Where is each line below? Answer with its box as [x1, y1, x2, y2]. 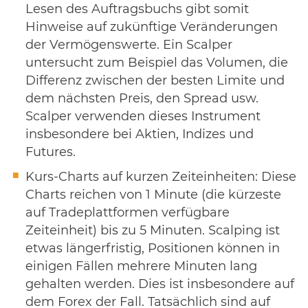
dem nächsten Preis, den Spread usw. [25, 92, 258, 105]
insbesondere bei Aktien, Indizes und [25, 128, 254, 141]
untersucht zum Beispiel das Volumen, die [25, 56, 288, 69]
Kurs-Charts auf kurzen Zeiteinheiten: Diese [25, 170, 296, 184]
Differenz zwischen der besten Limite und [25, 74, 285, 87]
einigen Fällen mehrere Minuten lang [25, 260, 257, 273]
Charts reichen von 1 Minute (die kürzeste [25, 188, 281, 201]
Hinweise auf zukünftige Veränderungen [25, 21, 278, 34]
